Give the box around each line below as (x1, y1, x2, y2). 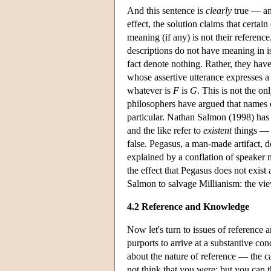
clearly (206, 5, 232, 16)
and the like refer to (127, 125, 203, 135)
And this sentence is (127, 5, 206, 16)
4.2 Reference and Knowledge (127, 201, 249, 212)
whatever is (127, 85, 173, 96)
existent (203, 125, 232, 135)
